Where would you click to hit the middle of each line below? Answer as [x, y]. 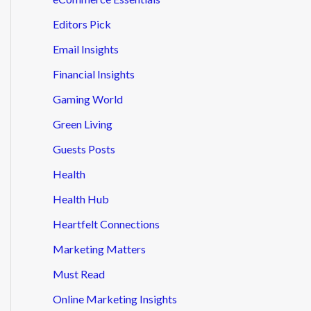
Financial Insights [94, 74]
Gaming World [88, 99]
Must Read [79, 274]
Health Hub [81, 199]
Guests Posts [84, 149]
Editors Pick [82, 24]
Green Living [83, 124]
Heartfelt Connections [106, 224]
